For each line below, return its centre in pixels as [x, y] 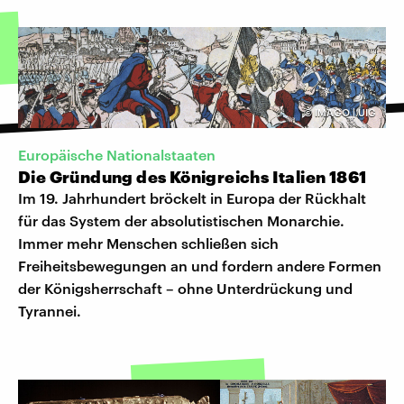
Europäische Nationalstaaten [117, 155]
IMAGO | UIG [345, 112]
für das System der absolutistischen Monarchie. [181, 221]
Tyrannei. [50, 311]
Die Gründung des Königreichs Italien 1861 [193, 177]
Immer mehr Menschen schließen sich [148, 243]
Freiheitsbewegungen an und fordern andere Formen [200, 266]
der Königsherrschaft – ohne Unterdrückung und [185, 289]
